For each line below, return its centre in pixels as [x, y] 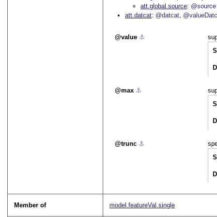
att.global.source [164, 6]
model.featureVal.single [142, 205]
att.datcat [139, 15]
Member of [30, 205]
